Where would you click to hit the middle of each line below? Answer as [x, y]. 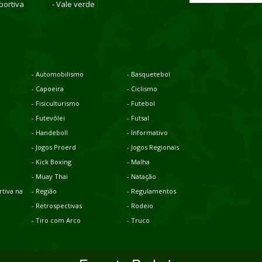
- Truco [138, 220]
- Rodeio [140, 205]
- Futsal [138, 118]
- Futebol [141, 103]
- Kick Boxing [51, 161]
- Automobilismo [58, 74]
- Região [44, 191]
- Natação [141, 176]
